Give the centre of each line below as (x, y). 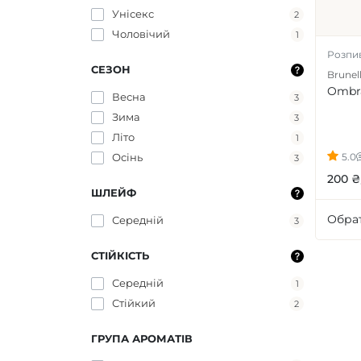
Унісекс (133, 13)
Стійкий (133, 303)
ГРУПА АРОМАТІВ (141, 338)
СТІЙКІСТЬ (120, 255)
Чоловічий (141, 33)
